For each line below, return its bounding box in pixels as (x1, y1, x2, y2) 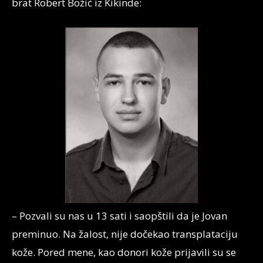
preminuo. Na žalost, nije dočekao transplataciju (12, 227, 238, 241)
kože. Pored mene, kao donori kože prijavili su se (12, 245, 236, 259)
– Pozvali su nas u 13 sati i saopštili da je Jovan (12, 209, 227, 223)
